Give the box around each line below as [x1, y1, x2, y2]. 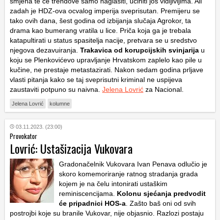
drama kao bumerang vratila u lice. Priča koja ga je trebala [10, 27, 191, 35]
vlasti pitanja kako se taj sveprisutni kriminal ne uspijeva [10, 76, 182, 84]
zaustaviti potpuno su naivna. [10, 85, 102, 94]
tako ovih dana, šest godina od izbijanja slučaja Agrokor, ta [10, 17, 191, 25]
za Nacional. [143, 85, 184, 94]
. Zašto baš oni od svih [126, 199, 196, 208]
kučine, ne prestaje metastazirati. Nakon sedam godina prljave [10, 66, 203, 74]
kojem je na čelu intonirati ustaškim [59, 180, 167, 188]
